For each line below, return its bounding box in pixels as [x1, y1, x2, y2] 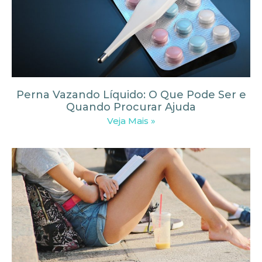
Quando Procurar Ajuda [66, 100, 196, 113]
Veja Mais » [106, 115, 156, 126]
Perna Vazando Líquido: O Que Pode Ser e [16, 88, 246, 101]
